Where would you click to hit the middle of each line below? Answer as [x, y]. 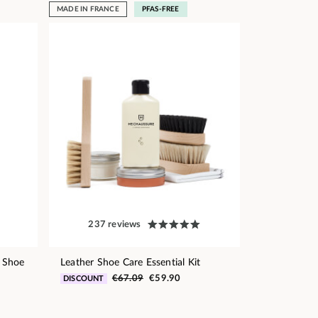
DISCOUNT [84, 278]
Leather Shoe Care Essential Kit [131, 262]
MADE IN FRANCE [88, 9]
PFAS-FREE [160, 9]
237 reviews [115, 224]
